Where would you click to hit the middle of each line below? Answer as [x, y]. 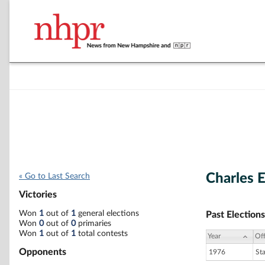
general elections [107, 213]
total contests [102, 233]
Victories [38, 195]
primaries [93, 223]
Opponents [43, 252]
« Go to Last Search [54, 176]
